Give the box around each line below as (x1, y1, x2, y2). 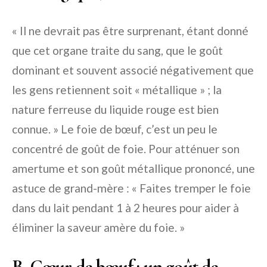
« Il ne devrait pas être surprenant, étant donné (12, 24, 249, 38)
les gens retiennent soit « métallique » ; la (12, 83, 222, 97)
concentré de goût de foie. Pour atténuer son (12, 142, 240, 156)
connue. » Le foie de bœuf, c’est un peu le (12, 122, 218, 136)
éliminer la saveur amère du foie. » (12, 221, 185, 235)
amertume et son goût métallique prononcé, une (12, 162, 255, 176)
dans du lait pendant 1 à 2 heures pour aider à (12, 201, 239, 215)
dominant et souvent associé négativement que (12, 63, 254, 77)
